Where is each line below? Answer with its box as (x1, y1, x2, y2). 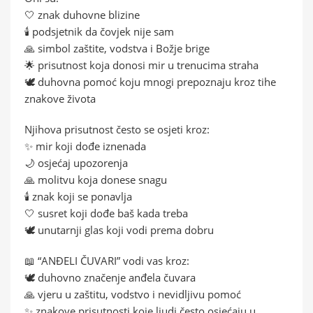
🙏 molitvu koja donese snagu (24, 172, 167, 187)
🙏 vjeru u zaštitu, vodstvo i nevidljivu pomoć (24, 286, 241, 301)
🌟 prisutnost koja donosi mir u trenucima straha (24, 57, 259, 72)
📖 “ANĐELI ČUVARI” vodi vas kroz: (24, 253, 189, 268)
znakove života (24, 91, 96, 105)
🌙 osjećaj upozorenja (24, 155, 128, 170)
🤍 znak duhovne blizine (24, 7, 140, 22)
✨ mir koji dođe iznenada (24, 138, 146, 153)
